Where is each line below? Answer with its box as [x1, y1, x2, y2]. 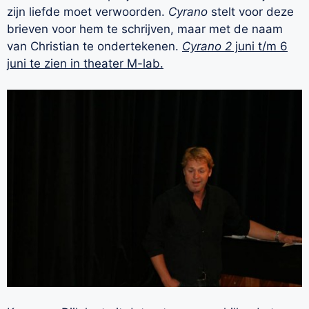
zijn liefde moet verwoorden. [7, 4, 168, 19]
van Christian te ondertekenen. [7, 39, 182, 53]
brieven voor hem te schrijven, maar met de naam [7, 21, 283, 36]
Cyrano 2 [182, 39, 232, 53]
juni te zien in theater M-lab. [7, 56, 163, 70]
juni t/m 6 [232, 39, 288, 53]
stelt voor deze [208, 4, 294, 19]
